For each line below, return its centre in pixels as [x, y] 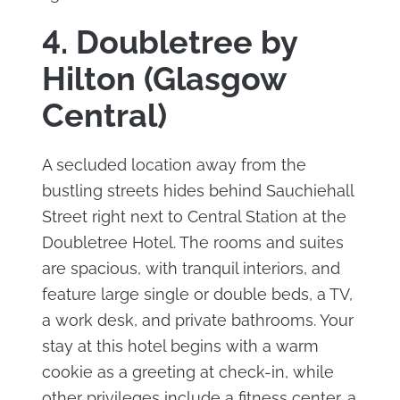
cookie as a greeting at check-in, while [187, 371]
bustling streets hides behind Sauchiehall [197, 190]
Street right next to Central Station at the [194, 216]
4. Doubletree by [169, 42]
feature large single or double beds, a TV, [197, 294]
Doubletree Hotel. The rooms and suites [192, 242]
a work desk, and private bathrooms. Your [197, 320]
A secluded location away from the [174, 164]
